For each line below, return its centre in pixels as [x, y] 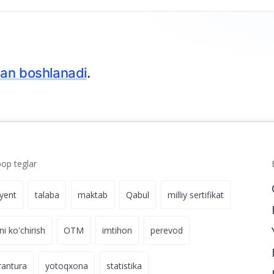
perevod [167, 230]
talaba [47, 195]
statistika [124, 266]
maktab [93, 195]
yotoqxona [67, 266]
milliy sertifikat [196, 195]
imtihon [117, 230]
